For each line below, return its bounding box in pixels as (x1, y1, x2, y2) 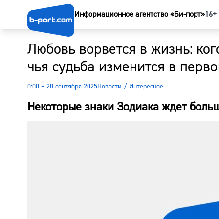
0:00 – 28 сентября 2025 (27, 82, 97, 91)
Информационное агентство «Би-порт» (74, 9, 205, 20)
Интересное (129, 82, 163, 91)
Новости (97, 82, 122, 91)
